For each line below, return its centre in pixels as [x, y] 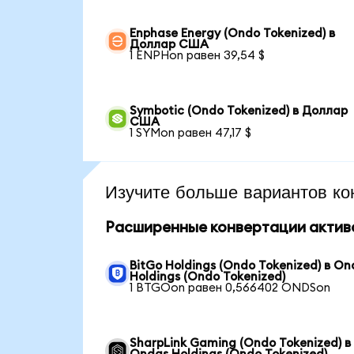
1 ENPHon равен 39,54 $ [198, 56]
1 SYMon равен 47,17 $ [191, 134]
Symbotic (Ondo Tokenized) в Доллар [239, 111]
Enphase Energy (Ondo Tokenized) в [233, 34]
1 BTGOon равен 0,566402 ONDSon [230, 288]
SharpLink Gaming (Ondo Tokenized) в [241, 344]
